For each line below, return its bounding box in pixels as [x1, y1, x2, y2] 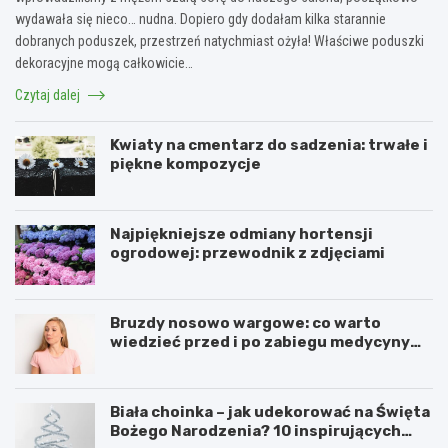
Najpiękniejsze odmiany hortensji [110, 224, 373, 243]
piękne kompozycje [110, 154, 261, 173]
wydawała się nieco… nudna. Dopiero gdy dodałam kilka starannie [15, 10, 386, 27]
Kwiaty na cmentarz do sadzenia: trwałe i [110, 135, 428, 154]
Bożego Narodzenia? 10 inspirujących [110, 421, 401, 440]
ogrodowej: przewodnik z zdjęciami [110, 243, 385, 262]
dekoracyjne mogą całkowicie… [15, 54, 193, 71]
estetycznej [110, 351, 207, 370]
